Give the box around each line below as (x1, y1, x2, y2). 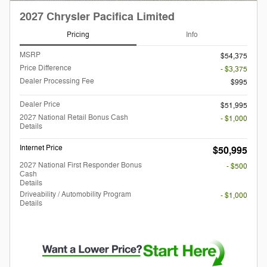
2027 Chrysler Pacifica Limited (20, 10, 175, 24)
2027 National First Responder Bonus (20, 160, 142, 170)
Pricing (67, 29, 89, 39)
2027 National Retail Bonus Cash (20, 113, 128, 123)
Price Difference (20, 63, 72, 73)
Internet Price (20, 144, 63, 153)
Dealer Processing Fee (20, 76, 94, 86)
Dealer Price (20, 100, 60, 110)
